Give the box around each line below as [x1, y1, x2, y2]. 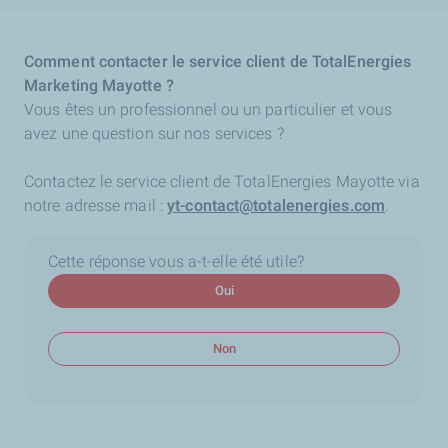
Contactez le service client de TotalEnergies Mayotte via [24, 172, 420, 191]
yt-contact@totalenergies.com [167, 196, 385, 215]
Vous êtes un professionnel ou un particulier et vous [24, 100, 393, 119]
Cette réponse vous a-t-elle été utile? [48, 252, 304, 271]
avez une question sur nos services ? [24, 124, 288, 143]
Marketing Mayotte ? [24, 76, 174, 95]
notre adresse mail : [24, 196, 168, 215]
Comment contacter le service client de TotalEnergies [24, 52, 412, 71]
